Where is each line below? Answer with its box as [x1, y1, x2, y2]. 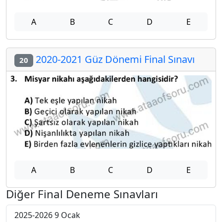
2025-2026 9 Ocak [14, 210, 80, 221]
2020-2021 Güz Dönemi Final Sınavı [33, 53, 195, 66]
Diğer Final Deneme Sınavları [6, 186, 158, 202]
